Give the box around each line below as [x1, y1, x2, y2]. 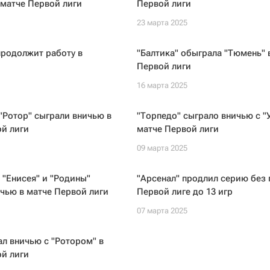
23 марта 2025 [136, 18, 187, 27]
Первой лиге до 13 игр [136, 186, 233, 197]
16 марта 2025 [136, 81, 187, 90]
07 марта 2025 [136, 206, 187, 215]
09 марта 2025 [136, 143, 187, 152]
